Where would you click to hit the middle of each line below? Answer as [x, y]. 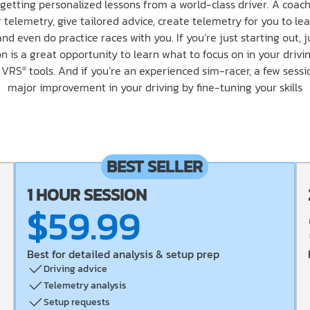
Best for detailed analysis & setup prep [124, 254]
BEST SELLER [155, 166]
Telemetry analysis [85, 285]
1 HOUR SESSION [87, 195]
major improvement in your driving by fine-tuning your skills [155, 87]
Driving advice [76, 269]
